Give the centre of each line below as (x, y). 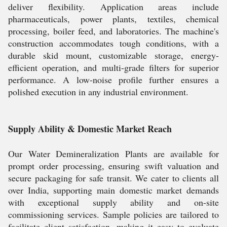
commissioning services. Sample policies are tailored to (113, 214)
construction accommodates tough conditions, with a (113, 43)
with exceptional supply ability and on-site (113, 202)
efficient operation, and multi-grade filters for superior (113, 67)
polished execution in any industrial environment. (98, 92)
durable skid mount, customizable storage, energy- (113, 55)
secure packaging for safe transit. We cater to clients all (113, 178)
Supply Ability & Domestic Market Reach (90, 129)
